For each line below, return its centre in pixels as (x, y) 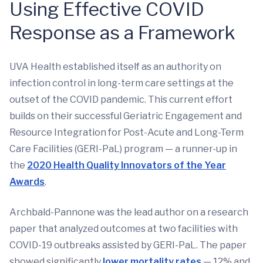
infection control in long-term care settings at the (122, 83)
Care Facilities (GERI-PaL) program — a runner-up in (123, 149)
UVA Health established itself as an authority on (115, 66)
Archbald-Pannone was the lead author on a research (129, 212)
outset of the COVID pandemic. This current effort (121, 99)
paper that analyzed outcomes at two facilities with (124, 228)
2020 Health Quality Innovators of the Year (127, 165)
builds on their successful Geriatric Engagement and (126, 116)
